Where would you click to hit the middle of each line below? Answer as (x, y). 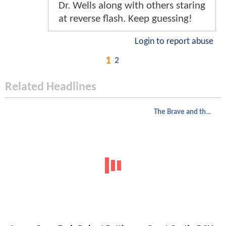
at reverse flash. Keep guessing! (125, 19)
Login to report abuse (174, 41)
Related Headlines (51, 87)
